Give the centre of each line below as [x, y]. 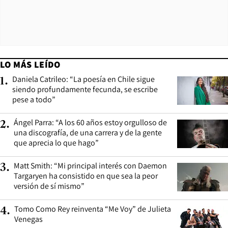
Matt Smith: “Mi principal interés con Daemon [90, 166]
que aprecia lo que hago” [56, 143]
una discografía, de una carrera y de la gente [88, 133]
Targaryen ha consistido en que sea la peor [86, 176]
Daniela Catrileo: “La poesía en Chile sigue [83, 79]
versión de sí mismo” [49, 186]
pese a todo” [34, 100]
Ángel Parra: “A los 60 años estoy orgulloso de [90, 123]
